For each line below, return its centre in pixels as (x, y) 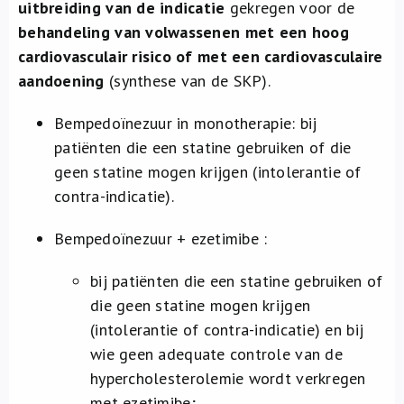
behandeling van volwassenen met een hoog (184, 32)
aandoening (61, 81)
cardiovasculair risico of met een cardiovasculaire (201, 56)
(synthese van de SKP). (187, 81)
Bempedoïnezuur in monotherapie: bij (186, 123)
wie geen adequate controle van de (216, 354)
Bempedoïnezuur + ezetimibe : (161, 239)
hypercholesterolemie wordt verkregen (228, 378)
